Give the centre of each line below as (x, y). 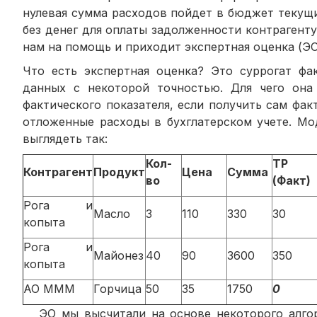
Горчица (117, 288)
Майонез (119, 255)
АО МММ (49, 288)
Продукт (119, 172)
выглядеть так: (65, 138)
